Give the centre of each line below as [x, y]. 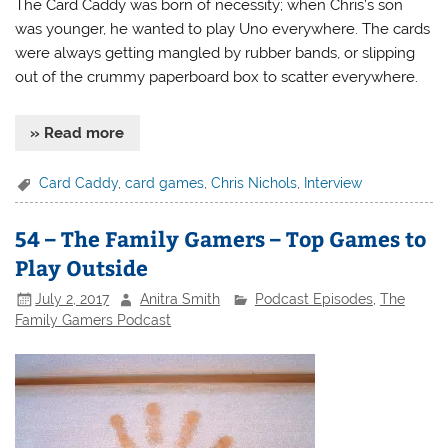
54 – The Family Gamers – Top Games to [221, 239]
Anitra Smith [180, 298]
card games [165, 182]
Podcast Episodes [313, 298]
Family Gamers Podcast [93, 320]
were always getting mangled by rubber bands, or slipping [215, 52]
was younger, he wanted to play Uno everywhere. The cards [223, 28]
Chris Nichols [254, 182]
